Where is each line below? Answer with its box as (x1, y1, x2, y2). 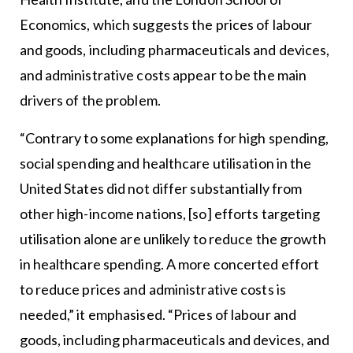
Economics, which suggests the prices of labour (19, 15, 313, 33)
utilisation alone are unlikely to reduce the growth (19, 229, 326, 247)
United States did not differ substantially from (19, 179, 303, 197)
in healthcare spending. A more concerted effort (19, 255, 320, 273)
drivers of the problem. (19, 91, 161, 109)
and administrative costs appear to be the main (19, 65, 307, 84)
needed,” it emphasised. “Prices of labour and (19, 305, 297, 323)
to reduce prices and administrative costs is (19, 280, 286, 298)
